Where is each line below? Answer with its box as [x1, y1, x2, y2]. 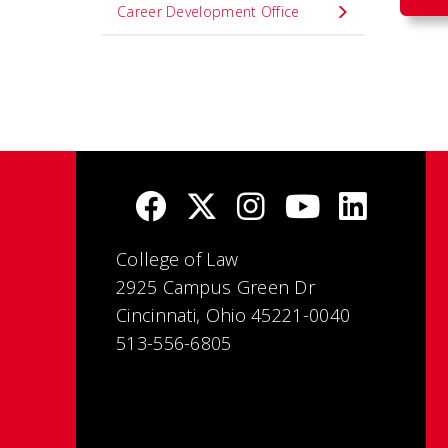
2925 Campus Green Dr [116, 275, 315, 299]
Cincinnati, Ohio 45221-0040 [116, 303, 351, 327]
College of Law [116, 247, 239, 271]
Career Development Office [117, 2, 300, 21]
